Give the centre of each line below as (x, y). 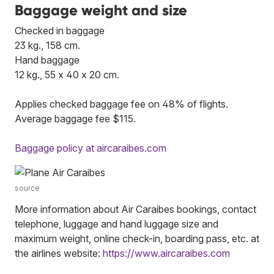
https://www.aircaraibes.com (166, 253)
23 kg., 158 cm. (47, 45)
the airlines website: (59, 253)
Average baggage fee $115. (75, 118)
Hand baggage (47, 60)
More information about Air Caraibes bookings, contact (135, 209)
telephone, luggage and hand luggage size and (117, 224)
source (27, 188)
